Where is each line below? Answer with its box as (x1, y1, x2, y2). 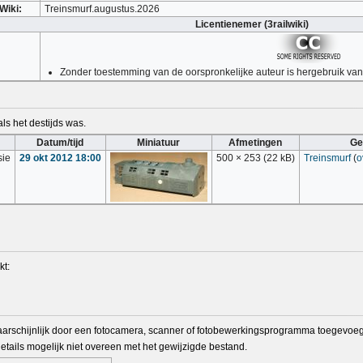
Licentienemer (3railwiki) (194, 19, 309, 31)
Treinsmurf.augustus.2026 (45, 3, 160, 15)
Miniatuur (137, 137, 181, 149)
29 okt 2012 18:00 (19, 152, 101, 164)
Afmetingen (228, 137, 283, 149)
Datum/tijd (36, 137, 84, 149)
